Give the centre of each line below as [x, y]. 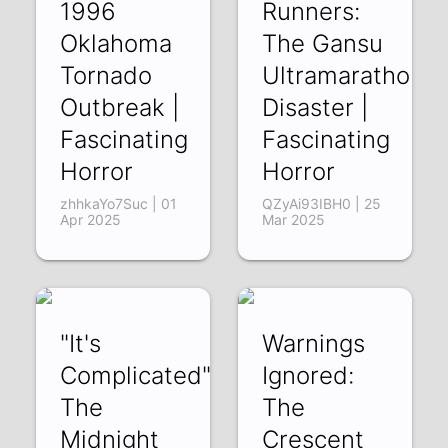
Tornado [106, 75]
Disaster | [314, 107]
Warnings [313, 343]
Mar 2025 [293, 219]
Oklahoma [116, 43]
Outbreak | [120, 107]
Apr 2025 [91, 219]
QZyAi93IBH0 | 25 [321, 203]
